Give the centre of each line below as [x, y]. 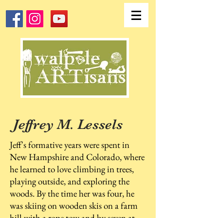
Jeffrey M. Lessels [66, 124]
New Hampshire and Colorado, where [77, 157]
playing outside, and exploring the [70, 181]
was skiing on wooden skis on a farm [74, 206]
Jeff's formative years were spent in [70, 145]
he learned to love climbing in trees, [72, 169]
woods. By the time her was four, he [72, 193]
